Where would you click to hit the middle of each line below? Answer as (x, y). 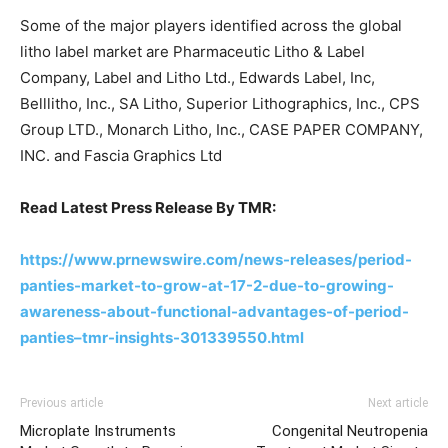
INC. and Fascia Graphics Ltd (121, 155)
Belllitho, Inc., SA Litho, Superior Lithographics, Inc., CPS (220, 103)
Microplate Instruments (98, 430)
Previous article (61, 402)
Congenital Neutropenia (350, 430)
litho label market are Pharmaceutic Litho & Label (192, 51)
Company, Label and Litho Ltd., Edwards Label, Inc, (197, 77)
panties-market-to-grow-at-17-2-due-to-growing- (207, 285)
